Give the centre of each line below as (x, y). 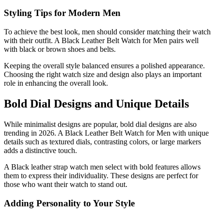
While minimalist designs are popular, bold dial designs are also (100, 124)
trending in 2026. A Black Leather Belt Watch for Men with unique (106, 133)
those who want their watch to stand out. (66, 184)
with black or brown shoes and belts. (60, 49)
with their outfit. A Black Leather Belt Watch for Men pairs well (101, 41)
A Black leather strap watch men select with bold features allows (102, 167)
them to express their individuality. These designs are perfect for (101, 175)
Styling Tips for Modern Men (62, 13)
